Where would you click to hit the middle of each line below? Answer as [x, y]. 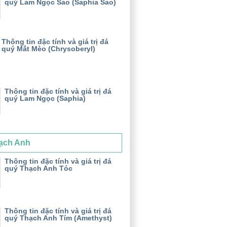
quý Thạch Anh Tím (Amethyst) [58, 218]
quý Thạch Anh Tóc [39, 168]
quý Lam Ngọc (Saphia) [45, 98]
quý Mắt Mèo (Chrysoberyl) [48, 48]
